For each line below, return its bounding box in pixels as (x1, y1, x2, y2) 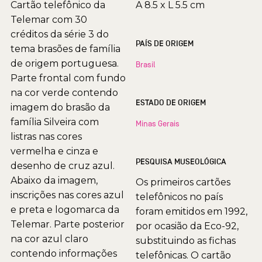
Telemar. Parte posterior (11, 218, 125, 230)
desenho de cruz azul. (11, 160, 115, 171)
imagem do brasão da (11, 101, 110, 113)
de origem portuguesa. (11, 57, 119, 69)
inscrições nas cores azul (11, 189, 124, 201)
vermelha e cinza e (11, 145, 98, 157)
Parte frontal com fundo (11, 72, 126, 84)
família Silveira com (11, 116, 99, 127)
